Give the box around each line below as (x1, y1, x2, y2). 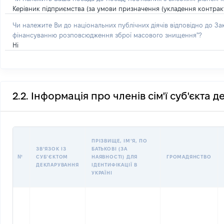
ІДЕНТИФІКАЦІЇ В (91, 162, 138, 167)
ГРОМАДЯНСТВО (166, 154, 211, 159)
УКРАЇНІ (91, 170, 112, 175)
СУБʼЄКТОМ (36, 154, 68, 159)
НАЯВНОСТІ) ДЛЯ (91, 154, 138, 159)
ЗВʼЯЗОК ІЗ (36, 146, 66, 151)
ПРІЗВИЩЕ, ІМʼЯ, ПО (91, 138, 147, 143)
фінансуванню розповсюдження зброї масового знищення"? (12, 31, 201, 38)
